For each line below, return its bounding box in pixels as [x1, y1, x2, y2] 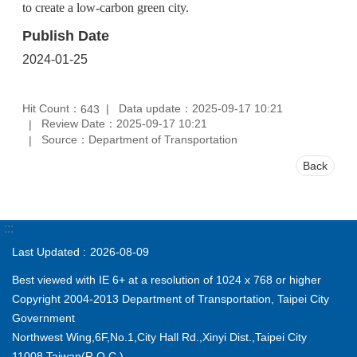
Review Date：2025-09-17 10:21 [41, 117, 207, 131]
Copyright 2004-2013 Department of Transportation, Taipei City [12, 292, 329, 305]
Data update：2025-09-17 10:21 [119, 101, 283, 115]
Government [12, 311, 75, 324]
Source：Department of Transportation [41, 133, 237, 147]
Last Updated [12, 245, 80, 259]
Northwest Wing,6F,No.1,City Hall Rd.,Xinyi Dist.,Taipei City [12, 330, 307, 343]
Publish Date [22, 28, 109, 44]
